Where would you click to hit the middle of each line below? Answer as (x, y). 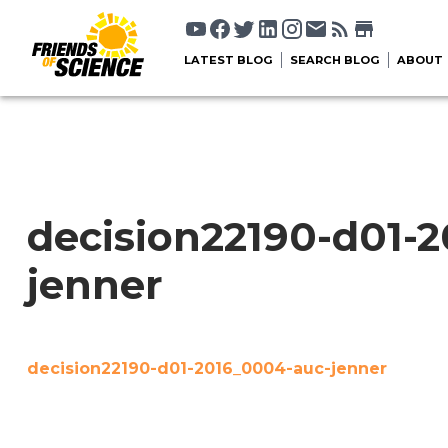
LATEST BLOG (228, 60)
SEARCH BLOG (335, 60)
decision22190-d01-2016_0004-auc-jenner (206, 369)
